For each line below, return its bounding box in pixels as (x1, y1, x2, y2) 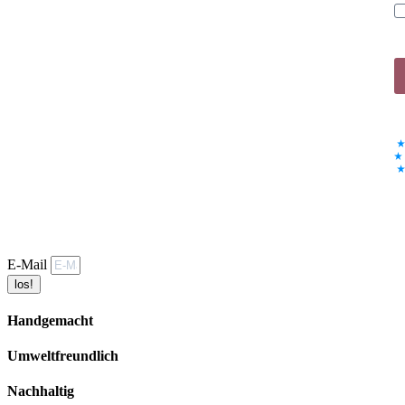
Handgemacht (7, 312, 93, 328)
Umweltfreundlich (7, 348, 118, 364)
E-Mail (7, 256, 51, 272)
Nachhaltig (7, 383, 74, 400)
